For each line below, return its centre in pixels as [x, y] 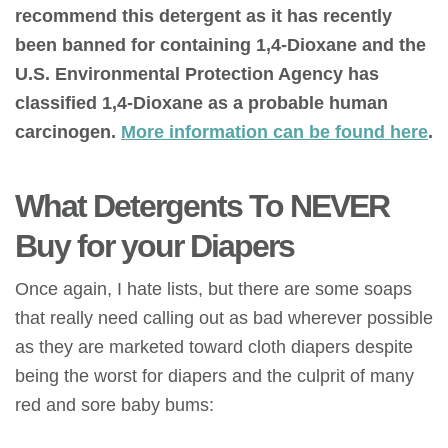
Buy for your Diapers [154, 246]
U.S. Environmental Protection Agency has [197, 74]
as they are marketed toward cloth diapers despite [214, 347]
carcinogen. [68, 132]
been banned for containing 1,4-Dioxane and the [220, 45]
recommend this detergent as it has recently [203, 16]
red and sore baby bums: [114, 405]
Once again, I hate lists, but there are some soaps [213, 289]
